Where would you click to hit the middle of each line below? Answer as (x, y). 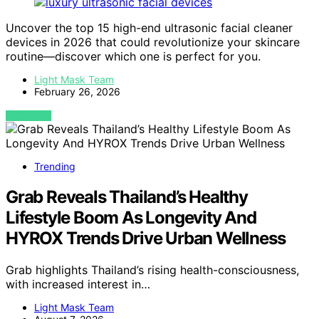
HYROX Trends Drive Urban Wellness (146, 238)
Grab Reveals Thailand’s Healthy (127, 197)
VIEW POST (29, 115)
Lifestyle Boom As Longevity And (131, 217)
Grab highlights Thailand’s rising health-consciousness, (152, 270)
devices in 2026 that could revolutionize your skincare (153, 42)
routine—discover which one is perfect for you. (133, 56)
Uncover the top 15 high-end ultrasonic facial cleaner (149, 27)
